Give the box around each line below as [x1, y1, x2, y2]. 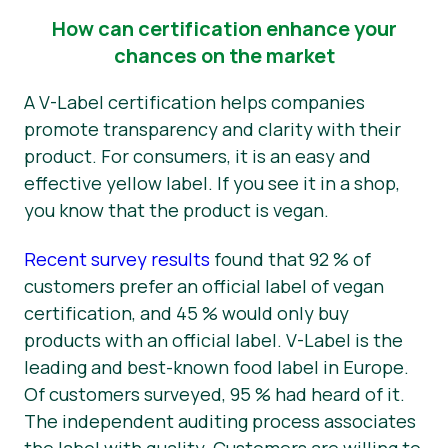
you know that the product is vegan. [24, 198, 333, 223]
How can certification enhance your [51, 15, 397, 43]
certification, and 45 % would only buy [24, 300, 349, 325]
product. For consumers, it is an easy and [24, 144, 371, 169]
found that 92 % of [210, 246, 371, 271]
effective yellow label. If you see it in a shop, [24, 171, 400, 196]
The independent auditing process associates [24, 408, 416, 433]
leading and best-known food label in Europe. [24, 354, 409, 379]
